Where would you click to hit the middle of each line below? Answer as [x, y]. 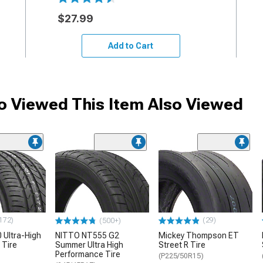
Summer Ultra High [89, 245]
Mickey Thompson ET [199, 235]
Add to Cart [131, 45]
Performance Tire [88, 254]
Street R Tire [182, 245]
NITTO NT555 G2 [87, 235]
